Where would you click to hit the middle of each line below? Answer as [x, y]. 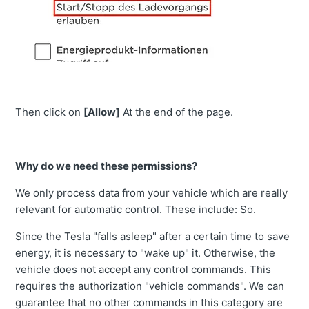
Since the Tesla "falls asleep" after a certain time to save [153, 237]
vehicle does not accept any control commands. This [143, 270]
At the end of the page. [177, 112]
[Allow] [102, 112]
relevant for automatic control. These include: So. [136, 210]
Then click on [50, 112]
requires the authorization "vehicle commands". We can [150, 286]
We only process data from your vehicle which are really [152, 193]
